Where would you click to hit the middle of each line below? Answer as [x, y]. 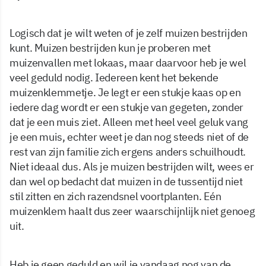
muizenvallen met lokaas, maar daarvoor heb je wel [128, 62]
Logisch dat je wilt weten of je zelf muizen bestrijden [129, 33]
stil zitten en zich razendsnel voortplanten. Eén [115, 196]
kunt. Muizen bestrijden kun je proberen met [110, 47]
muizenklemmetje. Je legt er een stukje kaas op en [125, 92]
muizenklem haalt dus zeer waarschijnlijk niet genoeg [132, 211]
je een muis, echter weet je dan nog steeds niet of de [129, 137]
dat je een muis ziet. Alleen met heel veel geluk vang [129, 122]
